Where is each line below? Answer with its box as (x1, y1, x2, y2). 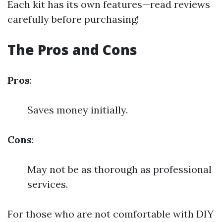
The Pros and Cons (7, 40, 137, 59)
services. (27, 178, 68, 191)
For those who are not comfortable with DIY (7, 208, 214, 221)
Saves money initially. (27, 104, 128, 116)
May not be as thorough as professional (27, 163, 212, 176)
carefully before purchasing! (7, 13, 139, 26)
